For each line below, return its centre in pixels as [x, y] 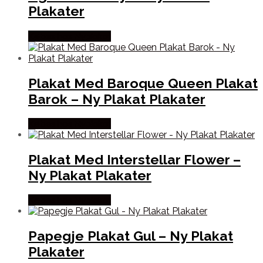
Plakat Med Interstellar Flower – [134, 160]
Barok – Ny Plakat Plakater [117, 99]
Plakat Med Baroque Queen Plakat [143, 83]
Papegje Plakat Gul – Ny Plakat [131, 236]
